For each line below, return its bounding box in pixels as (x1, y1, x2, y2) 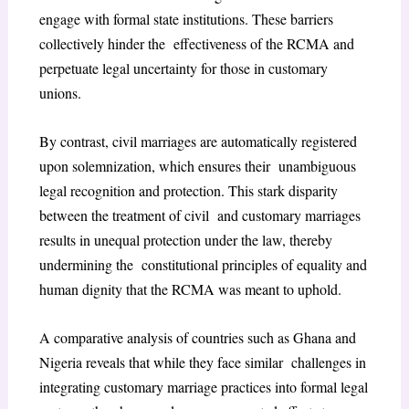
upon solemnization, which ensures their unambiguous (38, 156, 356, 175)
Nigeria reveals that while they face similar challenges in (38, 351, 366, 372)
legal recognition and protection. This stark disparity (38, 181, 338, 200)
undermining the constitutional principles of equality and (38, 255, 367, 274)
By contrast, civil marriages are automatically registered (38, 131, 357, 151)
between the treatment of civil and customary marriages (38, 205, 361, 225)
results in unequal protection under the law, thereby (38, 230, 332, 249)
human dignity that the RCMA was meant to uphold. (38, 279, 341, 299)
